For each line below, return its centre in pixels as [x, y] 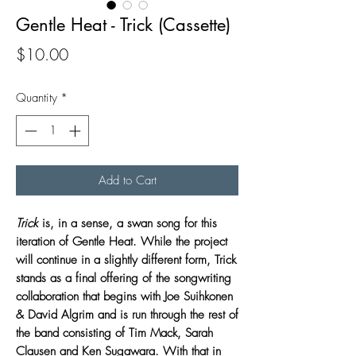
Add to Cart [127, 180]
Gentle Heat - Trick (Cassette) [123, 25]
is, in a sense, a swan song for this [128, 223]
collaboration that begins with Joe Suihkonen [124, 296]
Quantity [37, 98]
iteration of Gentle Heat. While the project [122, 241]
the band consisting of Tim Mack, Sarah [114, 333]
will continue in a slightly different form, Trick [126, 259]
